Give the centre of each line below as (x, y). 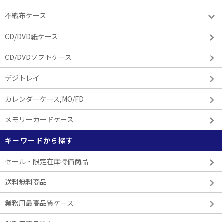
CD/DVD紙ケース (31, 36)
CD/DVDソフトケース (38, 57)
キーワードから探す (39, 140)
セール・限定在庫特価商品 (47, 161)
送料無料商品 (26, 182)
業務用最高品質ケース (39, 203)
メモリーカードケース (39, 119)
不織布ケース (26, 15)
